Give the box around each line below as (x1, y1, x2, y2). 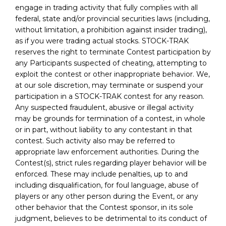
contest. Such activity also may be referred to (15, 136, 175, 145)
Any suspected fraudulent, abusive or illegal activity (15, 102, 194, 112)
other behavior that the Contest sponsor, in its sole (15, 202, 193, 212)
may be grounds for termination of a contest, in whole (15, 114, 205, 123)
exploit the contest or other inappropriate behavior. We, (15, 69, 210, 79)
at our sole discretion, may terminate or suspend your (15, 80, 203, 90)
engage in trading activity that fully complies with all (15, 3, 198, 12)
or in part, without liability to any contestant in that (15, 125, 192, 134)
